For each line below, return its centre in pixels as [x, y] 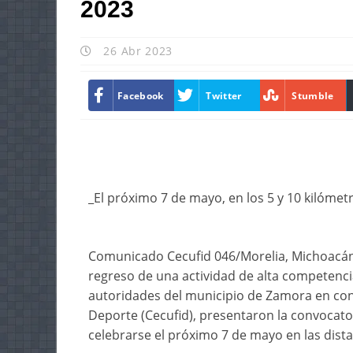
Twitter [224, 95]
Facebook [141, 95]
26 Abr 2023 [136, 51]
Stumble [313, 95]
